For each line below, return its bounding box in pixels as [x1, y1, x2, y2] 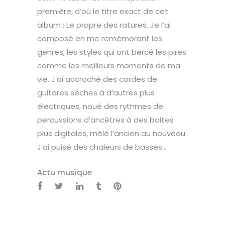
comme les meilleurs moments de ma [37, 60, 180, 71]
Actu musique [37, 167, 92, 178]
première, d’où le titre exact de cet [37, 6, 168, 17]
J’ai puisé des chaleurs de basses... [37, 142, 167, 152]
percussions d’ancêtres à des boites [37, 115, 174, 125]
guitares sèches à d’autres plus [37, 87, 155, 98]
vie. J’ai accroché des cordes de [37, 74, 157, 84]
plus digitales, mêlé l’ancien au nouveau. [37, 128, 187, 139]
